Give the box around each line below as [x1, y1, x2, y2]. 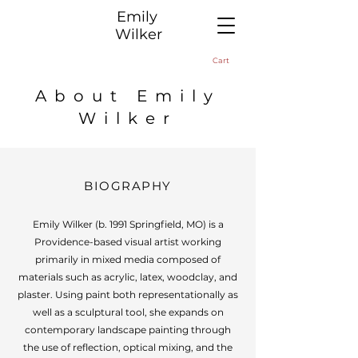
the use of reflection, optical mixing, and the [23, 341, 233, 353]
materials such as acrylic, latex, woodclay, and [18, 271, 237, 283]
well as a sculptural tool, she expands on [32, 306, 224, 318]
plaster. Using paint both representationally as [18, 288, 238, 300]
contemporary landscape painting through [25, 324, 231, 336]
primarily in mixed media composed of [35, 253, 221, 265]
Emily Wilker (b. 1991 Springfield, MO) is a [32, 218, 224, 230]
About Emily [35, 86, 221, 105]
